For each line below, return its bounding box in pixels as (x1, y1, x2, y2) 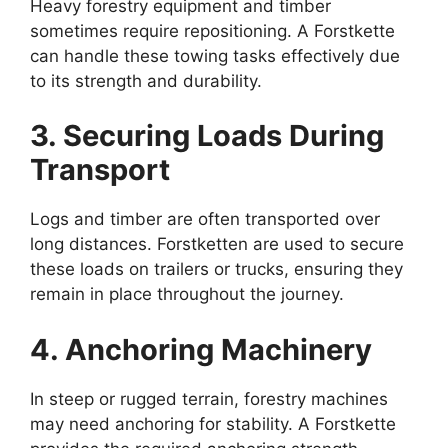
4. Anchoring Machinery (30, 331, 372, 367)
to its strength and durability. (30, 70, 262, 91)
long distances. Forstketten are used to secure (30, 234, 404, 255)
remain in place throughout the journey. (30, 284, 344, 305)
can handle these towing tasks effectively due (30, 45, 400, 66)
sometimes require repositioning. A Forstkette (30, 20, 395, 41)
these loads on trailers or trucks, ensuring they (30, 259, 403, 280)
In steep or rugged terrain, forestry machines (30, 388, 388, 409)
